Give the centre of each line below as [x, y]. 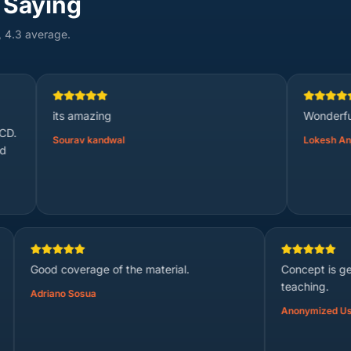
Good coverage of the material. [183, 269]
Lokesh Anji [257, 140]
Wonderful [257, 116]
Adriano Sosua [136, 293]
